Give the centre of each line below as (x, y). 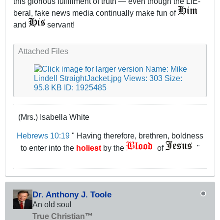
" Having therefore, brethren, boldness (137, 135)
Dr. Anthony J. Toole (72, 194)
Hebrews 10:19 (43, 135)
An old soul (52, 204)
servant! (60, 25)
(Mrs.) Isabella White (54, 117)
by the (113, 148)
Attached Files (43, 51)
